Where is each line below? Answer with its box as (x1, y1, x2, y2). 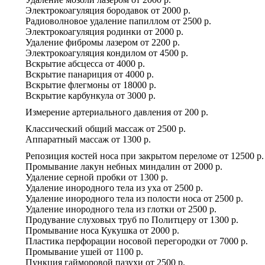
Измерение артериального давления (25, 106, 171, 117)
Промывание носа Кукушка (25, 225, 137, 235)
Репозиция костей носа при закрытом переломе (25, 150, 217, 161)
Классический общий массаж (25, 123, 144, 134)
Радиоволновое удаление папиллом (25, 15, 169, 26)
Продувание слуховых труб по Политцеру (25, 214, 196, 225)
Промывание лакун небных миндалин (25, 161, 180, 172)
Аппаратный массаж (25, 134, 109, 144)
